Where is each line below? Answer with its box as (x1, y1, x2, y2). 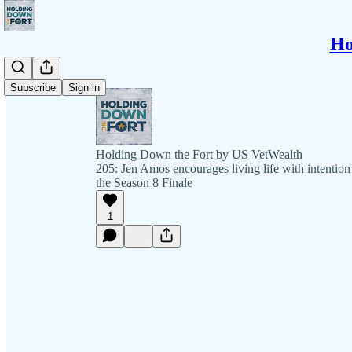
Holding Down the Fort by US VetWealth (96, 148, 302, 161)
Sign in (68, 82, 100, 93)
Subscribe (10, 82, 56, 93)
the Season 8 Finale (96, 176, 192, 189)
